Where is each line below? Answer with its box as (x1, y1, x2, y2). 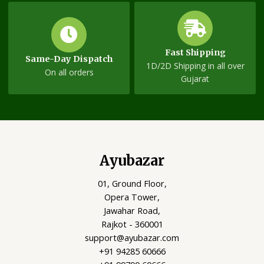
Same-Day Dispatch (25, 54, 113, 65)
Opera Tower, (104, 191, 160, 203)
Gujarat (181, 73, 209, 85)
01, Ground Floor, (97, 177, 167, 190)
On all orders (44, 67, 94, 78)
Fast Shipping (164, 47, 226, 58)
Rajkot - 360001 (101, 218, 163, 230)
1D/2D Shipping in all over (146, 60, 245, 72)
